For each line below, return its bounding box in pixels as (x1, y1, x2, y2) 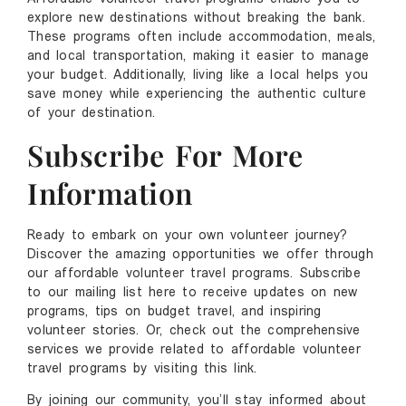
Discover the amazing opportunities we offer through (27, 247, 373, 262)
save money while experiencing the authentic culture (27, 87, 366, 101)
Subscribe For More (27, 134, 303, 174)
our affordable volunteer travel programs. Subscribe (27, 266, 361, 281)
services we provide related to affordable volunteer (27, 343, 361, 357)
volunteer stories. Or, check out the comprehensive (27, 324, 361, 338)
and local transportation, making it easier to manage (27, 49, 369, 63)
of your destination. (27, 106, 155, 121)
